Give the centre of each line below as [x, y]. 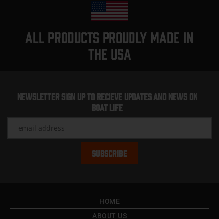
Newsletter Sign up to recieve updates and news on [108, 96]
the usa [109, 53]
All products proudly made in [109, 36]
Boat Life [108, 107]
